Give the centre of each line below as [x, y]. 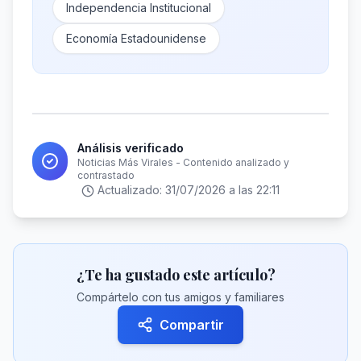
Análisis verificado [131, 148]
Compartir [192, 325]
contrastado [106, 175]
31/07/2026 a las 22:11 [222, 190]
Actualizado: [131, 190]
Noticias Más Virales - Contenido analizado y [184, 162]
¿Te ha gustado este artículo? [176, 275]
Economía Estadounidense [136, 38]
